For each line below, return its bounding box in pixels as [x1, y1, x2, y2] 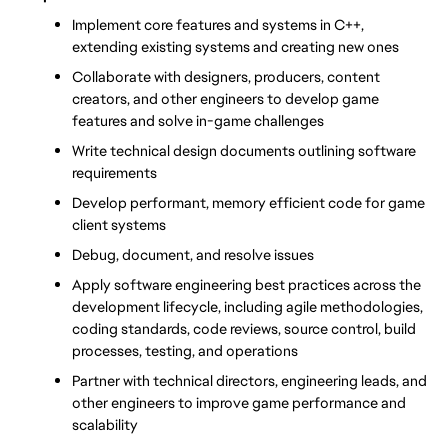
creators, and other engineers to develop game [72, 89, 379, 108]
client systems [72, 215, 166, 234]
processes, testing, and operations [72, 341, 298, 360]
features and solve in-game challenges [72, 111, 324, 130]
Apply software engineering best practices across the [72, 275, 421, 294]
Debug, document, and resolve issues [72, 245, 314, 264]
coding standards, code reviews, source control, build [72, 319, 416, 338]
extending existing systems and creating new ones [72, 37, 399, 56]
